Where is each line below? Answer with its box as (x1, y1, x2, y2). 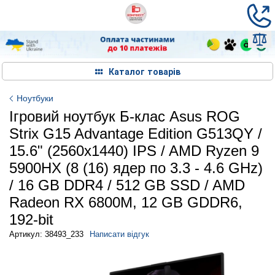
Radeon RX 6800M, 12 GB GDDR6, (9, 193, 242, 211)
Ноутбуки (17, 93, 53, 103)
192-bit (9, 211, 53, 228)
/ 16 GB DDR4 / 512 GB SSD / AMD (9, 176, 245, 193)
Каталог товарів (108, 64, 180, 77)
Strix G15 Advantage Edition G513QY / (9, 125, 262, 142)
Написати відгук (90, 229, 149, 239)
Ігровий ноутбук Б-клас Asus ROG (9, 107, 240, 125)
